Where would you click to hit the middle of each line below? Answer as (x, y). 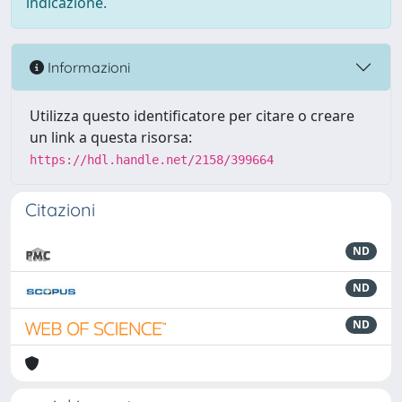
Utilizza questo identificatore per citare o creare (192, 116)
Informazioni (87, 67)
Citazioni (60, 210)
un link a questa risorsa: (111, 137)
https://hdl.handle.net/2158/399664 (152, 160)
